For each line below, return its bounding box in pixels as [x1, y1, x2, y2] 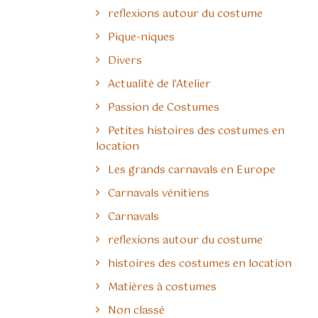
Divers [108, 52, 142, 70]
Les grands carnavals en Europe [108, 161, 275, 179]
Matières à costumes [108, 278, 216, 296]
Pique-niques [108, 28, 175, 46]
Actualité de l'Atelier [108, 75, 211, 93]
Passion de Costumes [108, 99, 219, 116]
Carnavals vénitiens [108, 185, 209, 202]
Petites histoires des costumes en [108, 122, 285, 140]
